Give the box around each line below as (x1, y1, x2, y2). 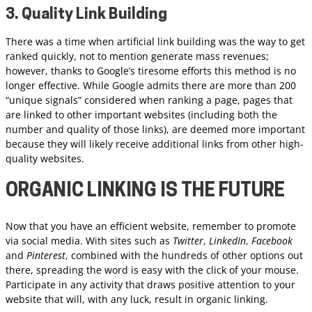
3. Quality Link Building (6, 6, 167, 23)
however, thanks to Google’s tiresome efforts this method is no (6, 63, 296, 77)
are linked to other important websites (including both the (6, 107, 277, 121)
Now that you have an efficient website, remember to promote (6, 219, 296, 233)
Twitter (173, 234, 203, 248)
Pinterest (26, 249, 65, 263)
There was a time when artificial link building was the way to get (6, 34, 305, 48)
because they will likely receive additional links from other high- (6, 136, 304, 150)
